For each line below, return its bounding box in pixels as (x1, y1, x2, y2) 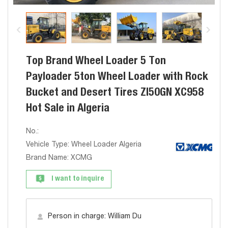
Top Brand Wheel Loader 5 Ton (26, 56, 166, 67)
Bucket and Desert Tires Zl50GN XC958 (26, 88, 204, 99)
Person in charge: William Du (48, 213, 141, 220)
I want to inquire (51, 176, 104, 183)
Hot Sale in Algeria (26, 103, 109, 115)
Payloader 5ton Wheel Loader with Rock (26, 72, 208, 83)
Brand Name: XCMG (26, 155, 92, 162)
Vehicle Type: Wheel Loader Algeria (26, 141, 141, 149)
